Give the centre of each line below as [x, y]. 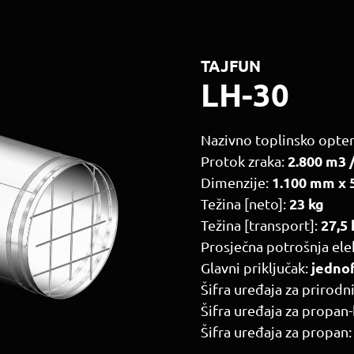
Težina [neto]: [245, 203]
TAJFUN [231, 66]
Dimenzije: [236, 182]
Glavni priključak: [256, 267]
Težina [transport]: [261, 225]
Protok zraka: [244, 161]
